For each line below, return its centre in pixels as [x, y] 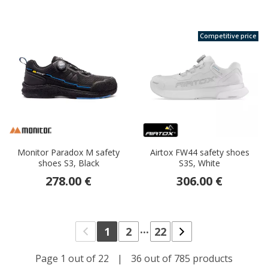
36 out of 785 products [181, 259]
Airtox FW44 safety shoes [200, 153]
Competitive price [228, 36]
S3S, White [200, 163]
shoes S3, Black [68, 163]
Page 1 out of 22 [73, 259]
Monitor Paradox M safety [68, 153]
